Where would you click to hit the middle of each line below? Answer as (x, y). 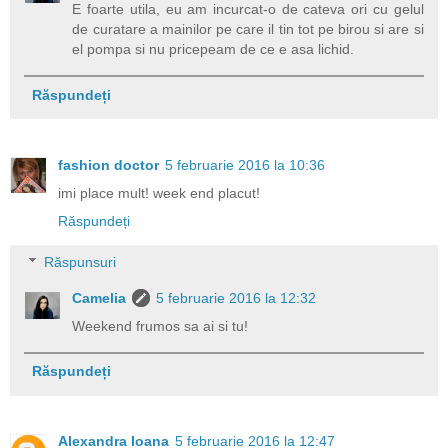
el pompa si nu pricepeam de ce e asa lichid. (213, 49)
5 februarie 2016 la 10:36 (245, 164)
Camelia (99, 298)
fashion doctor (108, 164)
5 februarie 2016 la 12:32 (236, 298)
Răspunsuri (80, 262)
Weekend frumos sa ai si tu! (160, 326)
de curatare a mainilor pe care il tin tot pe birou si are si (248, 29)
